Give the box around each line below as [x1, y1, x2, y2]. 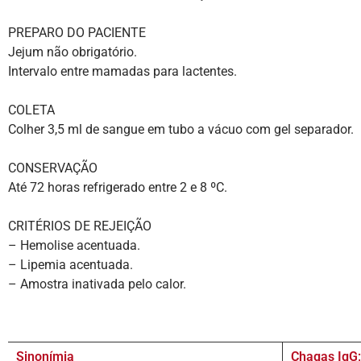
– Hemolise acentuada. [8, 238, 140, 254]
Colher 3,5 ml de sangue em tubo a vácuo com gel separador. [8, 122, 354, 138]
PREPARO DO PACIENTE [8, 25, 146, 41]
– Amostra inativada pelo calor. [8, 276, 186, 293]
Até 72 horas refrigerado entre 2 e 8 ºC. [8, 180, 227, 196]
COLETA [8, 102, 55, 118]
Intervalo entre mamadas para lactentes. [8, 64, 237, 80]
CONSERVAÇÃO [8, 160, 98, 176]
